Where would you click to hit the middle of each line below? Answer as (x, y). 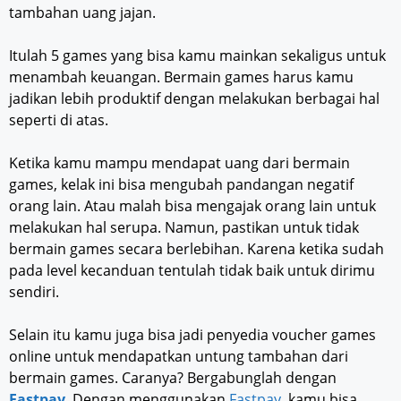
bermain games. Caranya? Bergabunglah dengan (173, 377)
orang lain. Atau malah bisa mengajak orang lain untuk (192, 205)
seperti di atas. (59, 119)
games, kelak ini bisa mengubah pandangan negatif (181, 184)
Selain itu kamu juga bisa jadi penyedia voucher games (192, 334)
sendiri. (34, 291)
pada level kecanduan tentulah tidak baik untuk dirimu (192, 270)
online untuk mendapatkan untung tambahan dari (179, 356)
